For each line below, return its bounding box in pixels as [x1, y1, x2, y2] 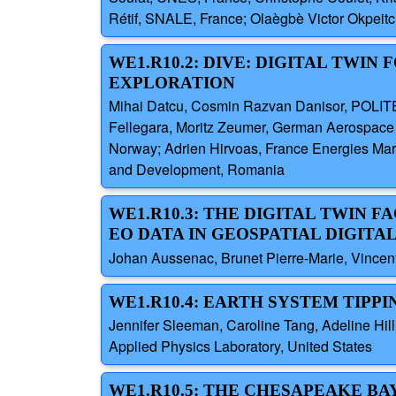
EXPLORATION [109, 73, 235, 93]
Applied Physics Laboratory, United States [109, 335, 372, 356]
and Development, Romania [109, 159, 285, 180]
